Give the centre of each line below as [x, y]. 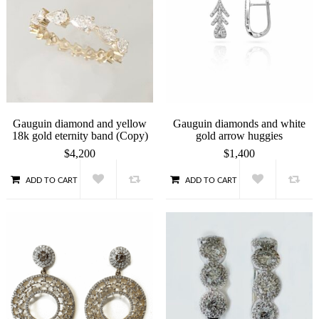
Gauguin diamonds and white [239, 124]
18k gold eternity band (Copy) [80, 136]
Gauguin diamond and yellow [80, 124]
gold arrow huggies [239, 136]
